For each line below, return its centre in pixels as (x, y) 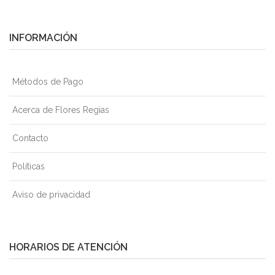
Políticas (29, 166)
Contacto (30, 138)
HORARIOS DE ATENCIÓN (68, 247)
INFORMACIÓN (43, 37)
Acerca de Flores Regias (61, 110)
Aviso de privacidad (51, 194)
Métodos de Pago (48, 81)
